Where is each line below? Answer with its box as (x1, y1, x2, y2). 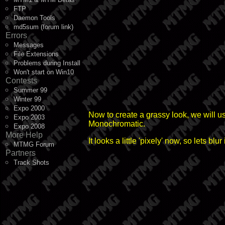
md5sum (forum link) (14, 23, 73, 31)
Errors (6, 31, 27, 40)
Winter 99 (14, 95, 41, 103)
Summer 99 (14, 86, 47, 94)
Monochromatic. (88, 120, 145, 128)
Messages (14, 41, 44, 49)
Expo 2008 (14, 123, 45, 130)
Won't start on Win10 (14, 68, 74, 76)
